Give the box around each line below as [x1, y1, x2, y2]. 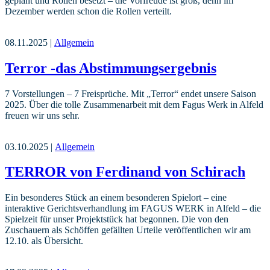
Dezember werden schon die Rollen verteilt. [5, 5, 172, 16]
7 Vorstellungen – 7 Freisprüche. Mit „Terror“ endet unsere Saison [5, 88, 256, 99]
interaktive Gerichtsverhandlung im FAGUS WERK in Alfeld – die [5, 203, 261, 214]
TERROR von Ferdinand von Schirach [5, 164, 245, 180]
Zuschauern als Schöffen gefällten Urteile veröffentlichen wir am [5, 225, 251, 236]
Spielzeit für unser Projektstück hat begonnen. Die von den [5, 214, 228, 225]
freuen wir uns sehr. [5, 110, 80, 121]
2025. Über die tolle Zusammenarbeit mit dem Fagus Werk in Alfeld [5, 99, 263, 110]
